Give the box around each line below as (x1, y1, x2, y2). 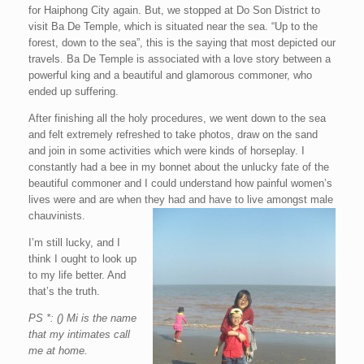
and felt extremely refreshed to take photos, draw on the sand (28, 128, 318, 141)
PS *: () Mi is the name (28, 312, 136, 324)
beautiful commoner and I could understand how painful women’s (28, 177, 332, 189)
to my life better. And (28, 269, 126, 281)
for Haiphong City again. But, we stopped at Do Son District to (28, 4, 320, 16)
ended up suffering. (28, 85, 119, 97)
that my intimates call (28, 328, 130, 340)
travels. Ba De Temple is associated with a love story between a (28, 53, 331, 65)
